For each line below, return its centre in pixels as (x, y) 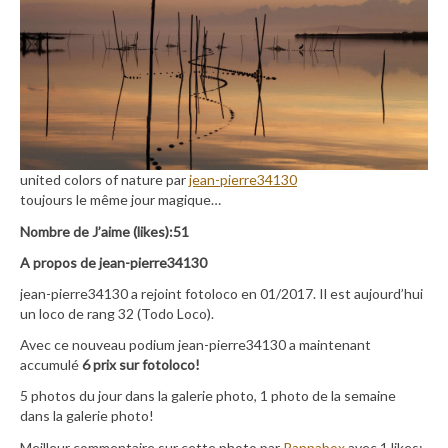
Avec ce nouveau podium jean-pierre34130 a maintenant (195, 345)
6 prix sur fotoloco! (141, 365)
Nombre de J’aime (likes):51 (104, 231)
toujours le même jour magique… (120, 200)
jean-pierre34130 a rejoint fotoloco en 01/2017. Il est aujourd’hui (221, 293)
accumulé (51, 365)
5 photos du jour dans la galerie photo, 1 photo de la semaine (208, 396)
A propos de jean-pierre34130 (113, 262)
